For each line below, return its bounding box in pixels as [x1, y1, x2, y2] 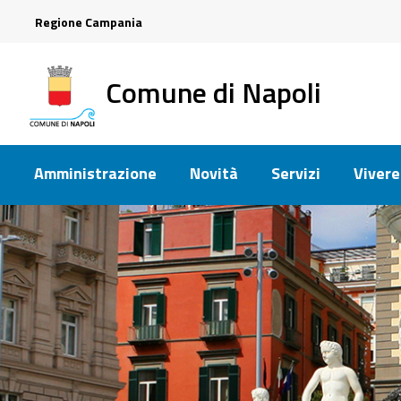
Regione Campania [35, 13, 142, 31]
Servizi [271, 161, 320, 186]
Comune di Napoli [99, 70, 321, 114]
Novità [190, 161, 238, 186]
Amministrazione [34, 161, 157, 186]
